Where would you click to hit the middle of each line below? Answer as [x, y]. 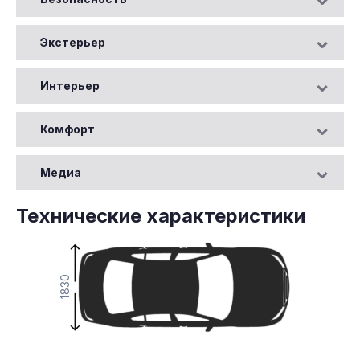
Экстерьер [73, 42]
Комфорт [67, 129]
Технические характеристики [161, 215]
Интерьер [70, 85]
